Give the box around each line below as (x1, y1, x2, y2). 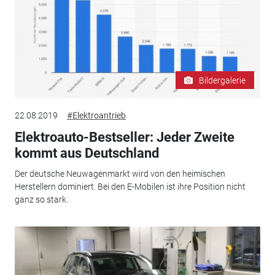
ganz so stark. (14, 195, 68, 205)
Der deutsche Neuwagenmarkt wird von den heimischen (14, 169, 225, 179)
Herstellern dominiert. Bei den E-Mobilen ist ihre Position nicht (14, 182, 246, 192)
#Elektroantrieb (66, 110, 126, 120)
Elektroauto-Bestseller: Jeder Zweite (14, 129, 234, 145)
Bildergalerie (199, 75, 246, 85)
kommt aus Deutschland (14, 145, 159, 161)
